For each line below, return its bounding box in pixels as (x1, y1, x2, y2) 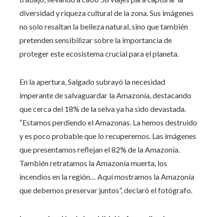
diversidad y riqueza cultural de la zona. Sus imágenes (19, 8, 194, 17)
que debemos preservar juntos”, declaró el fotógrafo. (19, 185, 192, 195)
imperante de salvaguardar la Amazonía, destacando (19, 90, 191, 100)
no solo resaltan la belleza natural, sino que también (19, 21, 188, 31)
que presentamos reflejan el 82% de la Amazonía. (19, 144, 180, 154)
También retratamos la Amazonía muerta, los (19, 158, 167, 168)
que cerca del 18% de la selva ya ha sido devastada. (19, 104, 186, 113)
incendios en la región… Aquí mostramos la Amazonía (19, 171, 194, 181)
